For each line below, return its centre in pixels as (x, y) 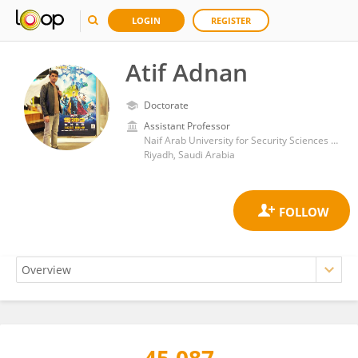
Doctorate (166, 105)
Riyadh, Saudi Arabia (189, 155)
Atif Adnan (187, 72)
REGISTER (231, 20)
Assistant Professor (187, 126)
